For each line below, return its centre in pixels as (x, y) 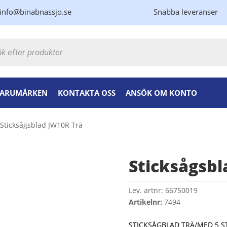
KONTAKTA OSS (87, 93)
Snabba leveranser (185, 12)
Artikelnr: (146, 202)
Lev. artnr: (146, 191)
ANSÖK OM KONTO (162, 93)
